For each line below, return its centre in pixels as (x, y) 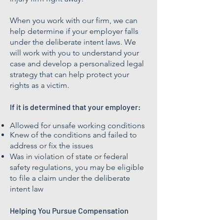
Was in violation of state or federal (69, 156)
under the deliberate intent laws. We (73, 42)
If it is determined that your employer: (75, 107)
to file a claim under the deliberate (70, 178)
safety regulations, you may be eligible (77, 167)
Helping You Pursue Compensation (69, 210)
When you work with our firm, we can (74, 20)
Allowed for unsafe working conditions (77, 125)
